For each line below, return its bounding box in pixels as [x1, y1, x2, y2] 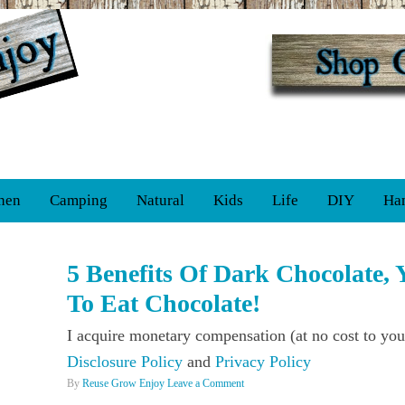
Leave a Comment [167, 377, 244, 390]
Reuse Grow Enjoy [82, 377, 165, 390]
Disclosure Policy [67, 353, 183, 371]
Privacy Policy [215, 353, 311, 371]
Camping [50, 192, 108, 209]
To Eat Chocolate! [67, 289, 260, 317]
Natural [137, 192, 184, 209]
